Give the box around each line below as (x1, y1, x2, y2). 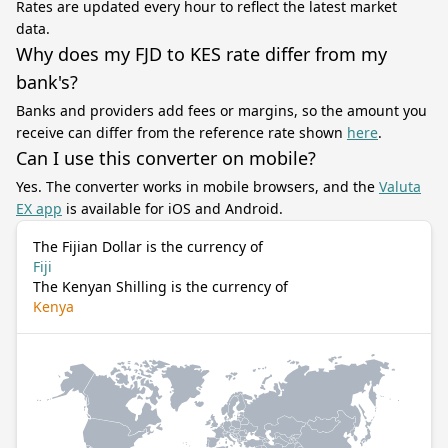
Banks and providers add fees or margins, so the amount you (16, 101, 427, 120)
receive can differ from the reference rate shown (16, 123, 347, 142)
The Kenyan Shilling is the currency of (33, 277, 288, 296)
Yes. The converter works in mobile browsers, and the (16, 177, 379, 196)
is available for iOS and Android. (62, 199, 283, 218)
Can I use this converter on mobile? (16, 146, 316, 170)
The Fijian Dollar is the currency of (33, 237, 263, 256)
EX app (16, 199, 62, 218)
